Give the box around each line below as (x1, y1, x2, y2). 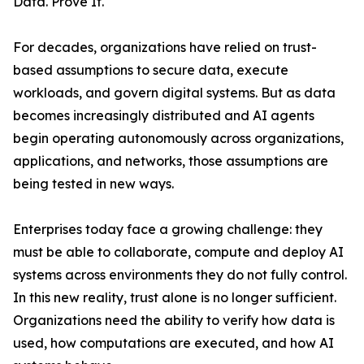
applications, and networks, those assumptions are (13, 152, 328, 169)
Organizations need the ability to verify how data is (13, 311, 335, 328)
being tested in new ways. (13, 175, 174, 192)
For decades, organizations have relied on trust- (13, 38, 317, 55)
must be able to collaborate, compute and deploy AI (13, 243, 344, 260)
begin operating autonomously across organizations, (13, 129, 344, 146)
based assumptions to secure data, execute (13, 61, 288, 78)
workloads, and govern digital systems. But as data (13, 84, 336, 101)
